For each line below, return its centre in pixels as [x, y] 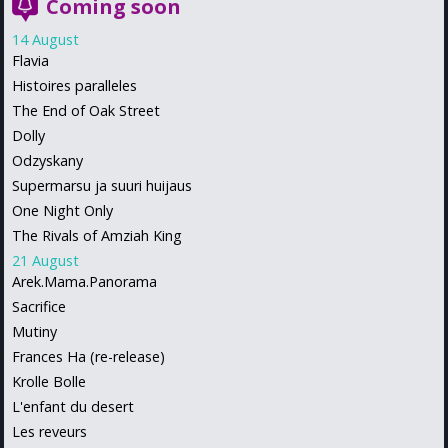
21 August [45, 260]
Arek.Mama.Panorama [84, 281]
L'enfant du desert [73, 406]
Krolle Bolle [49, 381]
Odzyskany [47, 160]
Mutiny [34, 331]
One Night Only [62, 210]
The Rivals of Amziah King [97, 235]
